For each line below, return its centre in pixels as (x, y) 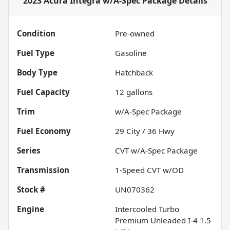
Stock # (31, 190)
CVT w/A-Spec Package (156, 151)
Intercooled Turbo (147, 209)
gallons (138, 92)
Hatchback (134, 73)
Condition (36, 34)
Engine (31, 209)
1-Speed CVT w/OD (149, 170)
